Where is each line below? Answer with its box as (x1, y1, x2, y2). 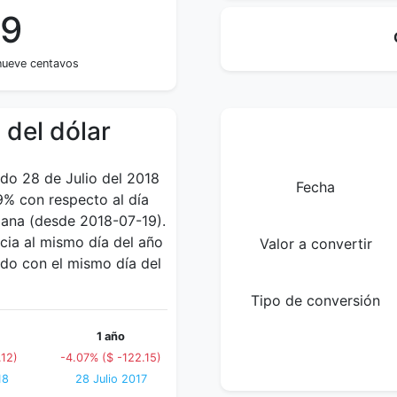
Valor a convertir (259, 235, 372, 253)
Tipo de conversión (251, 292, 380, 309)
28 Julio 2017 (74, 372, 147, 385)
